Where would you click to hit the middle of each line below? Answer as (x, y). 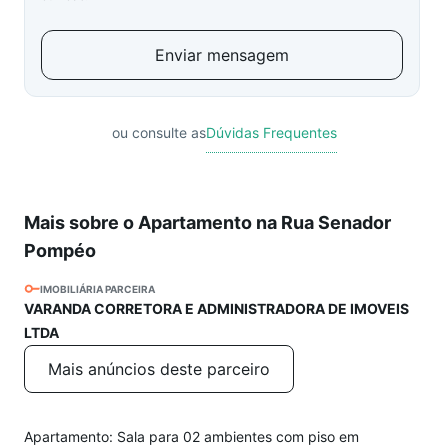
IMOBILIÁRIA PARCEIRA (97, 289)
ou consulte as (158, 132)
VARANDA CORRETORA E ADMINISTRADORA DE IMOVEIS (216, 308)
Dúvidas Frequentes (271, 132)
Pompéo (60, 250)
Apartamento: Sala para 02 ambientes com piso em (191, 436)
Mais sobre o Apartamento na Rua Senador (207, 222)
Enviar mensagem (222, 55)
